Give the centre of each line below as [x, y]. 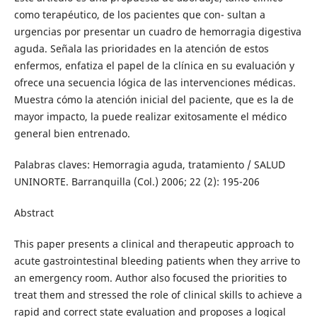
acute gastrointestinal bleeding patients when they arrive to [157, 261]
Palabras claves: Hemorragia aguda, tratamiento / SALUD [149, 165]
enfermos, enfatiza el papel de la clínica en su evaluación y [154, 65]
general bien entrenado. [72, 133]
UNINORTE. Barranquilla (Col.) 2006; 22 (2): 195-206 [137, 182]
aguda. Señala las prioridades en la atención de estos [141, 48]
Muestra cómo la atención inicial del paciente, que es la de [154, 99]
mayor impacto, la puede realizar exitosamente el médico [150, 116]
